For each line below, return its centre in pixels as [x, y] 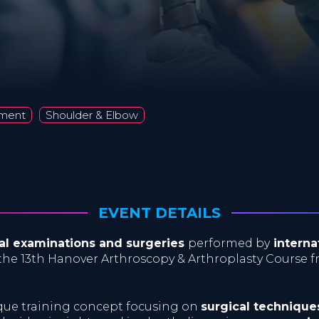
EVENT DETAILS [159, 213]
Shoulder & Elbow [92, 115]
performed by [229, 243]
